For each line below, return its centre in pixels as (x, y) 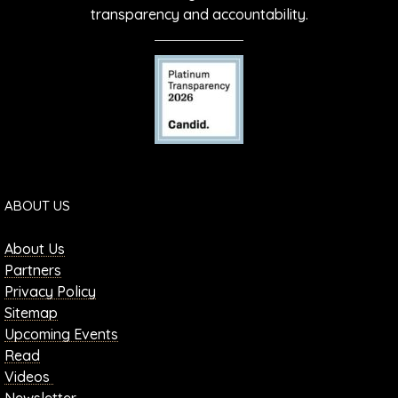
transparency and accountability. (199, 15)
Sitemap (31, 313)
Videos (29, 377)
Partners (33, 271)
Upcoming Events (61, 334)
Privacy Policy (50, 292)
